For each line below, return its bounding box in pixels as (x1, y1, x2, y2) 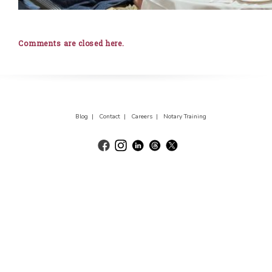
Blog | (75, 112, 97, 121)
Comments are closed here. (18, 38, 124, 48)
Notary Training (163, 112, 206, 121)
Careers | (131, 112, 161, 121)
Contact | (98, 112, 129, 121)
